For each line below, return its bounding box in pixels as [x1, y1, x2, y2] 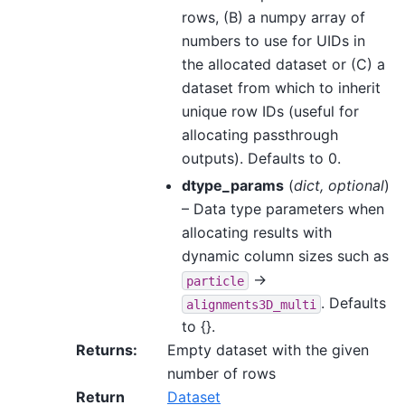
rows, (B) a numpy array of [182, 8, 365, 27]
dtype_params [182, 176, 284, 195]
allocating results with [182, 223, 332, 242]
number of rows [167, 364, 276, 383]
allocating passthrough [182, 126, 338, 145]
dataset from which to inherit [182, 79, 381, 98]
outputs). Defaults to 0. [182, 149, 341, 168]
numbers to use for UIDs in [182, 32, 365, 51]
